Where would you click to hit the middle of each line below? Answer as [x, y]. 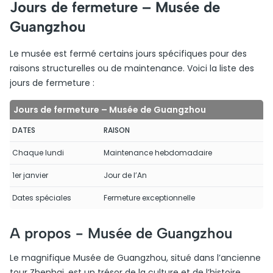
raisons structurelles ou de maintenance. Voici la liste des [132, 68]
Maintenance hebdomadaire [158, 153]
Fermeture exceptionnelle [149, 198]
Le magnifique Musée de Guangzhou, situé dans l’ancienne [135, 258]
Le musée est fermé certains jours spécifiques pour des [128, 54]
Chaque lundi [38, 153]
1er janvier [30, 175]
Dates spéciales [42, 198]
